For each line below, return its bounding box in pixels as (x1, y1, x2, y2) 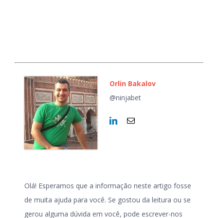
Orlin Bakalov (109, 79, 156, 89)
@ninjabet (109, 93, 141, 103)
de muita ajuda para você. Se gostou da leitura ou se (24, 195, 191, 205)
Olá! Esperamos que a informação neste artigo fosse (24, 181, 191, 191)
